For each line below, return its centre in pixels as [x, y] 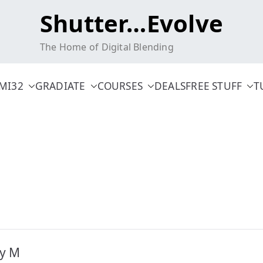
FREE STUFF [214, 86]
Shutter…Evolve [131, 23]
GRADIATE [60, 86]
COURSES [120, 86]
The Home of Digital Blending [107, 47]
